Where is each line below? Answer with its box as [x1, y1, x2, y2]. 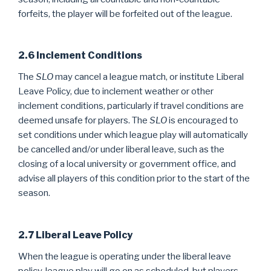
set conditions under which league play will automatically [18, 129, 248, 140]
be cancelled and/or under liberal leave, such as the [18, 144, 224, 155]
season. [18, 188, 50, 198]
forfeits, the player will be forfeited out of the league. [18, 8, 232, 19]
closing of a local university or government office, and [18, 158, 236, 169]
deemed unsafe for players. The [18, 115, 149, 126]
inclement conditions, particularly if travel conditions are [18, 100, 244, 111]
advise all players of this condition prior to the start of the [18, 173, 250, 184]
